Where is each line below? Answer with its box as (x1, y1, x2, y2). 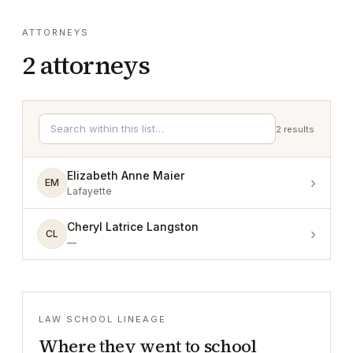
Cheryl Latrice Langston (67, 220, 199, 233)
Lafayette (67, 185, 112, 197)
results (284, 123, 314, 135)
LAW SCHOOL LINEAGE (39, 314, 166, 325)
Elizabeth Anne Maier (67, 169, 184, 182)
